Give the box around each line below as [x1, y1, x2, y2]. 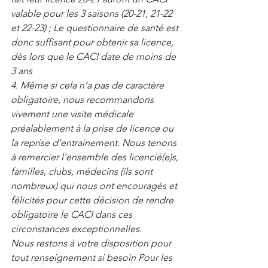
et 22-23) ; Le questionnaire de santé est [11, 22, 181, 33]
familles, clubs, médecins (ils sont [11, 166, 155, 177]
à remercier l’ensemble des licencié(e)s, [11, 151, 181, 163]
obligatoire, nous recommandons [11, 94, 156, 105]
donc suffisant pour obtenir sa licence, [11, 36, 176, 48]
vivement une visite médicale [11, 108, 136, 120]
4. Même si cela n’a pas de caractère [11, 80, 166, 91]
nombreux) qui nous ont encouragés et [11, 180, 179, 191]
